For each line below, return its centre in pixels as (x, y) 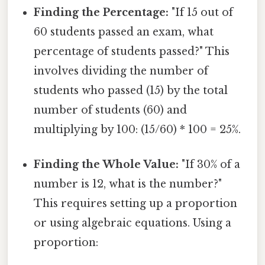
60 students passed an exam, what (124, 32)
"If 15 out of (201, 13)
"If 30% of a (210, 165)
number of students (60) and (111, 110)
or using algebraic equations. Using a (133, 223)
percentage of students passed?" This (132, 52)
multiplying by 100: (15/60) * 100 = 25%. (138, 130)
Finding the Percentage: (101, 13)
